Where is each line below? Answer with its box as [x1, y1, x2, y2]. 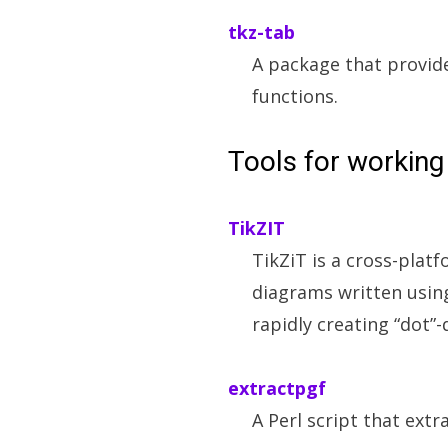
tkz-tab [228, 20, 295, 44]
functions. [252, 84, 338, 108]
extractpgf [228, 376, 326, 400]
